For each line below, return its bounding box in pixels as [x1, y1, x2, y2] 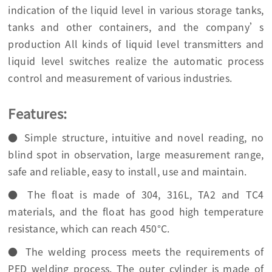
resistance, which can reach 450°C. [8, 223, 170, 234]
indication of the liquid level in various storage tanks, [8, 5, 264, 15]
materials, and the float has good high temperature [8, 206, 264, 217]
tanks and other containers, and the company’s [8, 22, 264, 32]
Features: [8, 107, 67, 121]
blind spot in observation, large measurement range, [8, 149, 264, 160]
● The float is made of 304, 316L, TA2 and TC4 [8, 189, 264, 200]
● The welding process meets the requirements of [8, 246, 264, 257]
